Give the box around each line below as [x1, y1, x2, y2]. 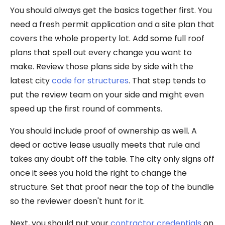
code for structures [52, 74, 129, 86]
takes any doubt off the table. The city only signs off [10, 153, 214, 165]
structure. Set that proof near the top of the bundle [10, 181, 214, 193]
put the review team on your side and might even [10, 88, 204, 100]
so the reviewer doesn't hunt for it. [10, 195, 145, 207]
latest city [10, 74, 52, 86]
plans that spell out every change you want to [10, 46, 192, 58]
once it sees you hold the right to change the [10, 167, 187, 179]
